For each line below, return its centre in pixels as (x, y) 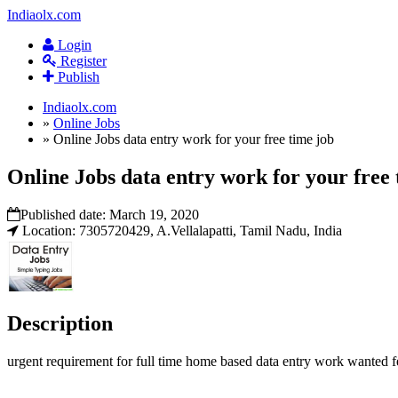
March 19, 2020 (154, 214)
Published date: (65, 214)
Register (82, 61)
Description (60, 324)
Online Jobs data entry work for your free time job (194, 139)
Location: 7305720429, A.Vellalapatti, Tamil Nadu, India (180, 230)
